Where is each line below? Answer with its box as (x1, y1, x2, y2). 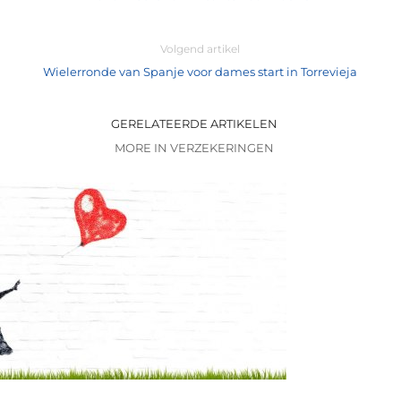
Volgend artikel (160, 42, 241, 56)
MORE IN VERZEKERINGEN (114, 141, 274, 156)
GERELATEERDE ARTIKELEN (110, 116, 277, 132)
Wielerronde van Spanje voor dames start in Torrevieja (43, 64, 358, 80)
